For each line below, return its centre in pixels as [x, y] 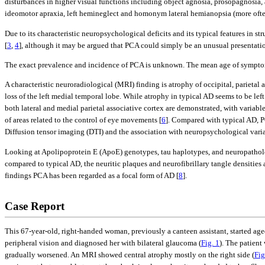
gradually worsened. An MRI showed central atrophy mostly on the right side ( [130, 254]
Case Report [35, 206]
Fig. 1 [210, 243]
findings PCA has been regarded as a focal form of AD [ [92, 175]
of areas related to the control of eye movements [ [83, 120]
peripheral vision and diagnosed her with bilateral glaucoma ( [103, 243]
